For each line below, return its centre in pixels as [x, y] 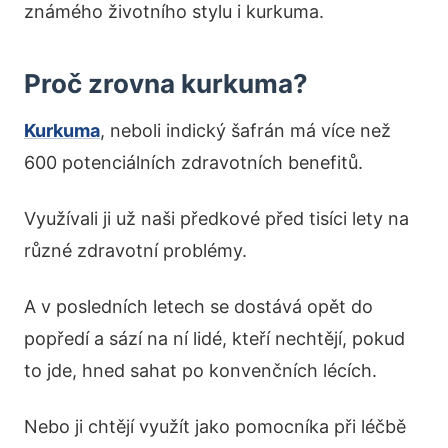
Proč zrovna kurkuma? [166, 84]
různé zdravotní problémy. [135, 251]
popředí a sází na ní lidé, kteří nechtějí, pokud [214, 339]
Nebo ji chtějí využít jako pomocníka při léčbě [215, 427]
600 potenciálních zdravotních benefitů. [193, 163]
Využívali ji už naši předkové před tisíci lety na [216, 219]
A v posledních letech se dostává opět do [198, 307]
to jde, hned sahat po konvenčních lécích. [200, 371]
